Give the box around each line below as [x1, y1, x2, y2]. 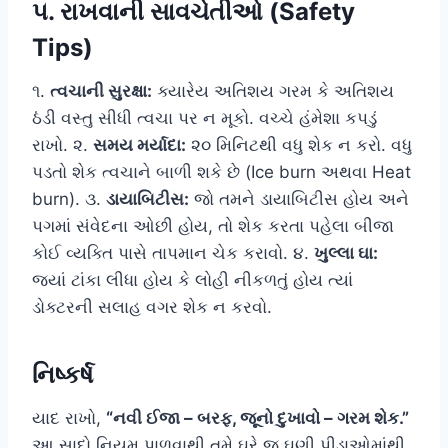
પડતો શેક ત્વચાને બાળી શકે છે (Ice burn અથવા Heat [32, 161, 411, 182]
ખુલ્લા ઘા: [314, 242, 378, 263]
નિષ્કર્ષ [32, 359, 93, 389]
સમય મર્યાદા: [93, 134, 186, 155]
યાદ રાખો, [32, 407, 106, 428]
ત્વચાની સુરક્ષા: [50, 80, 152, 101]
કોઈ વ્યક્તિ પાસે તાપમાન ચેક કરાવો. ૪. [32, 242, 314, 263]
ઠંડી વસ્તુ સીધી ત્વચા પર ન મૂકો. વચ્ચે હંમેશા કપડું [32, 107, 377, 128]
